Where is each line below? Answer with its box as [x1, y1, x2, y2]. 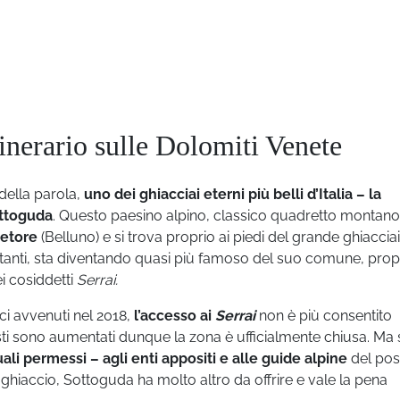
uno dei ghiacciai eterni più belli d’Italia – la [84, 186, 381, 203]
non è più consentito [259, 307, 392, 324]
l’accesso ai [134, 307, 215, 324]
